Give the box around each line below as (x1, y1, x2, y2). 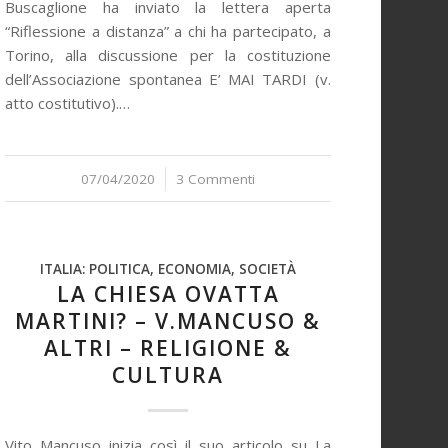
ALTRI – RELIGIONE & (44, 334, 292, 362)
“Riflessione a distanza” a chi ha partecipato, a (5, 21, 331, 41)
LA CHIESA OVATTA (56, 280, 280, 308)
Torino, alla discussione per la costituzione (5, 45, 331, 65)
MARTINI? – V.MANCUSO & (15, 307, 321, 335)
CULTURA (112, 361, 224, 389)
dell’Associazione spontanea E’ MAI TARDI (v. (5, 69, 331, 89)
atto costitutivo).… (5, 93, 131, 113)
